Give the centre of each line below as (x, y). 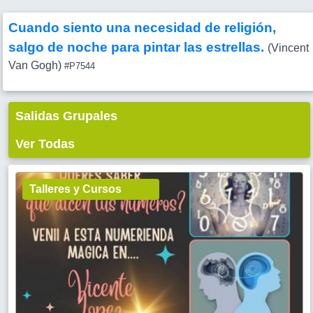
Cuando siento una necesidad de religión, (142, 28)
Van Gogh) (35, 65)
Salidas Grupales (66, 116)
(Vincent (288, 48)
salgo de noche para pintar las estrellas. (138, 47)
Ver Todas (45, 144)
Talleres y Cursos (75, 189)
